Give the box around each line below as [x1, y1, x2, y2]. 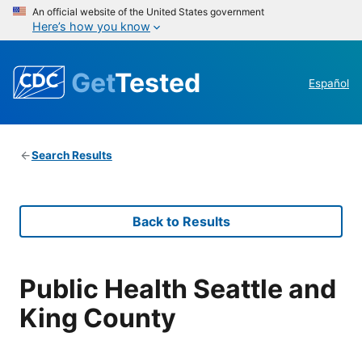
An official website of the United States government [32, 6, 264, 18]
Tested [115, 66, 200, 99]
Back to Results [132, 213, 230, 230]
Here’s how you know [32, 19, 150, 33]
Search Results [31, 149, 112, 162]
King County [19, 301, 176, 334]
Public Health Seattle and [19, 272, 336, 305]
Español [309, 77, 349, 90]
